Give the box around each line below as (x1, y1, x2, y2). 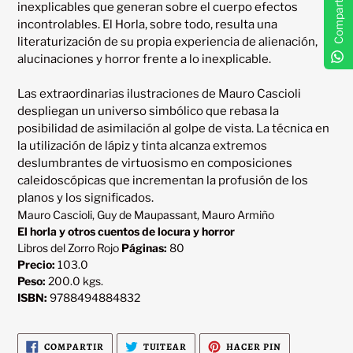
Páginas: (121, 241, 167, 255)
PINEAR (280, 338, 319, 351)
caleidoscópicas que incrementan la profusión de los (17, 173, 308, 188)
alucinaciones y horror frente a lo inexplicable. (17, 52, 271, 67)
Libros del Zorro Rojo (17, 241, 121, 255)
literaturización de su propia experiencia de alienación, (17, 35, 318, 50)
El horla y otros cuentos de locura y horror (17, 225, 235, 239)
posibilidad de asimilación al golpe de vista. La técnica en (17, 121, 329, 136)
